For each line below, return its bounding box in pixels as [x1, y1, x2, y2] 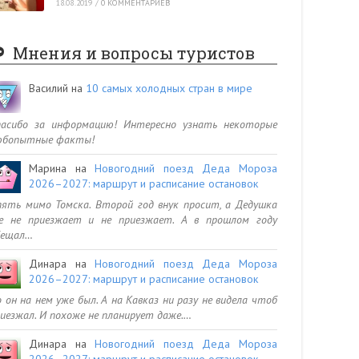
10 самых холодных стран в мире [86, 80, 252, 95]
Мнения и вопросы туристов [13, 42, 255, 63]
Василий [29, 80, 68, 95]
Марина [29, 160, 67, 175]
